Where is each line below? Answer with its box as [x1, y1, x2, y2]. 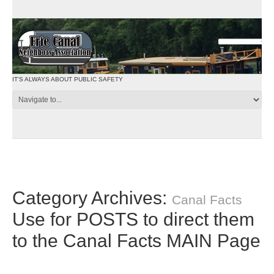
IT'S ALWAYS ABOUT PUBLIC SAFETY [12, 76, 123, 83]
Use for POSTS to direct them [12, 209, 254, 230]
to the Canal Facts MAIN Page [12, 231, 261, 251]
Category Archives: [12, 188, 172, 209]
